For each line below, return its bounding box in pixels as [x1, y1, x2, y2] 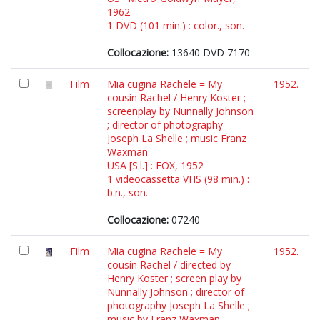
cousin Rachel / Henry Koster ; [107, 91, 246, 104]
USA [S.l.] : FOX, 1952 [107, 159, 204, 172]
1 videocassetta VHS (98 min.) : [107, 172, 249, 186]
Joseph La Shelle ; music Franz [107, 131, 246, 145]
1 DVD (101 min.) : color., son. [107, 19, 244, 32]
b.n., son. [107, 186, 148, 199]
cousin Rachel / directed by [107, 258, 231, 271]
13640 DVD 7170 [169, 46, 250, 59]
